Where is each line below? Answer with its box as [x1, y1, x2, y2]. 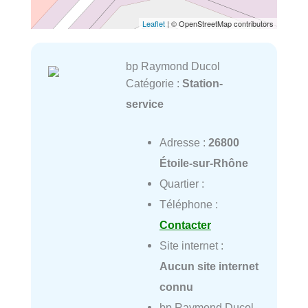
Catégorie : [125, 77, 182, 90]
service [125, 98, 164, 111]
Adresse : [159, 136, 208, 149]
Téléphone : [159, 198, 218, 211]
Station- [181, 77, 223, 90]
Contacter [159, 219, 211, 232]
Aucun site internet [159, 260, 258, 273]
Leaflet [142, 18, 165, 30]
